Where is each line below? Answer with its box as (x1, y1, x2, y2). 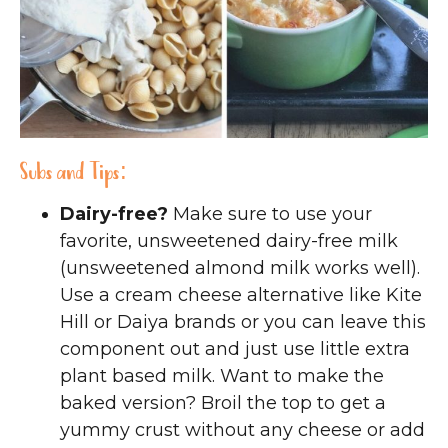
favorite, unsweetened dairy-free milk (60, 230, 398, 253)
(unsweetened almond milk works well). (60, 257, 420, 280)
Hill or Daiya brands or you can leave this (60, 311, 426, 334)
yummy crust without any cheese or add (60, 419, 425, 442)
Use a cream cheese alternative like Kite (60, 284, 422, 307)
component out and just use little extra (60, 338, 410, 361)
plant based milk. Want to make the (60, 365, 384, 388)
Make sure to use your (168, 203, 372, 226)
